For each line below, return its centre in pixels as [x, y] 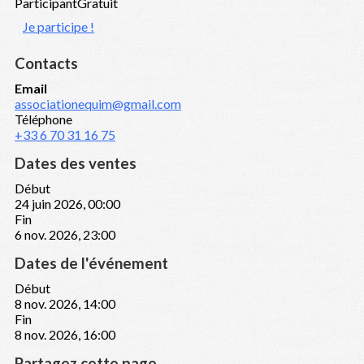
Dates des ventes [76, 164]
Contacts [46, 64]
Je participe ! [58, 27]
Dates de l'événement [91, 264]
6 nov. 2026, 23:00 [65, 235]
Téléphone [43, 119]
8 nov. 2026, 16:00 [65, 335]
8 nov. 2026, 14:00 [65, 304]
